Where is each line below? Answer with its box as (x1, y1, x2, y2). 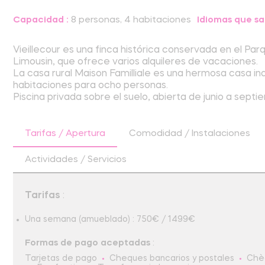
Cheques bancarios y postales (109, 254, 234, 263)
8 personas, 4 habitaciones (69, 15, 191, 25)
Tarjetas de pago (25, 254, 97, 263)
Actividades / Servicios (25, 155, 127, 165)
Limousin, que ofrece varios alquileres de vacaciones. (13, 57, 258, 67)
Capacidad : (13, 15, 69, 25)
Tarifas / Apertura (25, 129, 105, 139)
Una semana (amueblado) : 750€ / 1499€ (25, 215, 195, 224)
